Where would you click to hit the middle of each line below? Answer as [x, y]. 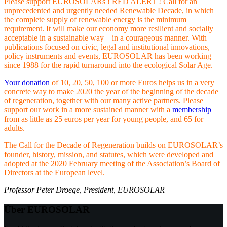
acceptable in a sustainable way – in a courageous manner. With [105, 37]
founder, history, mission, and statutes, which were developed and [109, 154]
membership [192, 109]
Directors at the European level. [54, 172]
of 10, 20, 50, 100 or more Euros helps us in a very [132, 82]
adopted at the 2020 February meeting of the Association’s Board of [112, 163]
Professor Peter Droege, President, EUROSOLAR [84, 190]
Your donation [27, 82]
